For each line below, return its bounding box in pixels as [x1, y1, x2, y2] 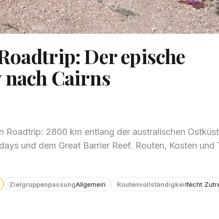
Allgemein [75, 180, 106, 188]
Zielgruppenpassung [9, 180, 76, 188]
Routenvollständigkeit [116, 180, 187, 188]
